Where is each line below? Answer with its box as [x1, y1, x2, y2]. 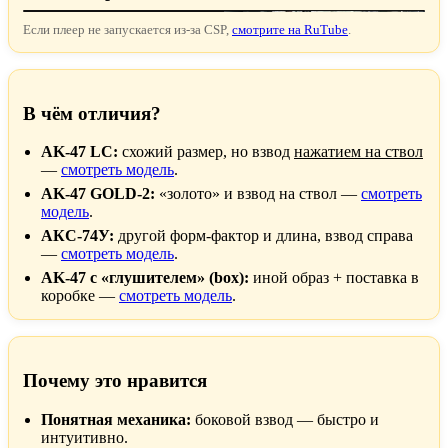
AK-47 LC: [41, 143, 118, 161]
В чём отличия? [23, 102, 161, 124]
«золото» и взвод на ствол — [155, 185, 361, 203]
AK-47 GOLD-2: [41, 185, 155, 203]
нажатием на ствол [294, 143, 423, 161]
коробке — [41, 287, 119, 305]
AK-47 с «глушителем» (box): [41, 269, 249, 287]
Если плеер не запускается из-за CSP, [23, 21, 232, 37]
